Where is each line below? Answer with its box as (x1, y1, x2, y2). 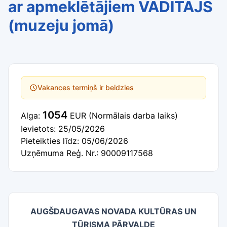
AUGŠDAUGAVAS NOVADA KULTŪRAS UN (30, 206, 197, 216)
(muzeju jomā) (8, 16, 114, 34)
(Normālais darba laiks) (89, 110, 178, 121)
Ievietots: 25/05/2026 (21, 124, 105, 134)
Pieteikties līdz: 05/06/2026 (21, 136, 128, 146)
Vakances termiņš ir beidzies (37, 83, 134, 92)
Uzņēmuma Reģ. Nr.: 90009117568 (21, 148, 153, 158)
